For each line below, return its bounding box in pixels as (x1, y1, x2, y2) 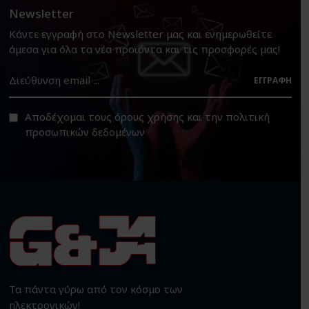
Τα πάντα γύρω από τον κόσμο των (9, 281, 183, 296)
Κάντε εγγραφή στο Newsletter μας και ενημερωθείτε (9, 26, 272, 41)
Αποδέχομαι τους (25, 109, 115, 123)
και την (184, 109, 226, 123)
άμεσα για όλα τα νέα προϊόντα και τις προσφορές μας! (9, 41, 281, 56)
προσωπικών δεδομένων (25, 124, 146, 139)
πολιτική (226, 109, 270, 123)
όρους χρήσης (114, 109, 185, 123)
